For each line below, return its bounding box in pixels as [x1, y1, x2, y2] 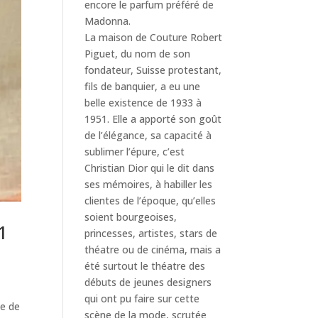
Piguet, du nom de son [84, 46, 191, 60]
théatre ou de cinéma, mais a [84, 242, 221, 256]
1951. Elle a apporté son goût [84, 111, 222, 126]
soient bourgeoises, [84, 209, 177, 224]
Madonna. [84, 13, 131, 28]
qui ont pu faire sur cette [84, 291, 200, 305]
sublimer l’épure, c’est [84, 144, 185, 158]
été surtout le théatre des [84, 258, 206, 273]
